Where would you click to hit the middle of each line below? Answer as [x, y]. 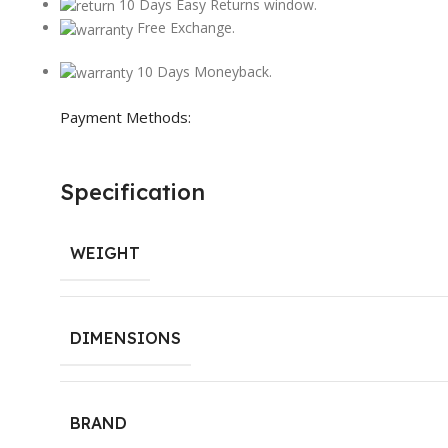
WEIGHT [105, 252]
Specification [132, 191]
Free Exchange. [186, 28]
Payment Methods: [125, 116]
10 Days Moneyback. [204, 71]
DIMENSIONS [125, 337]
